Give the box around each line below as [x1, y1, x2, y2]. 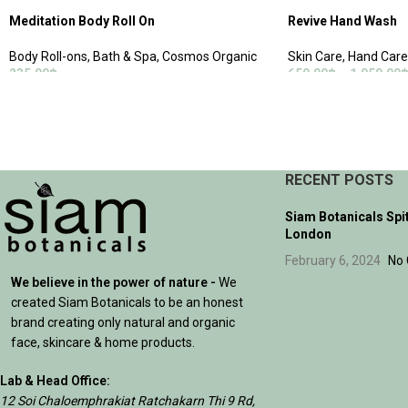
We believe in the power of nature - [11, 274, 216, 290]
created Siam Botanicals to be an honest [11, 294, 243, 310]
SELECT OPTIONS [300, 92, 387, 106]
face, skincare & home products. [11, 334, 195, 350]
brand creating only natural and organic [11, 314, 235, 330]
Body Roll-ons [9, 48, 87, 64]
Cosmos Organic [162, 48, 257, 64]
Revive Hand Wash [287, 13, 397, 28]
